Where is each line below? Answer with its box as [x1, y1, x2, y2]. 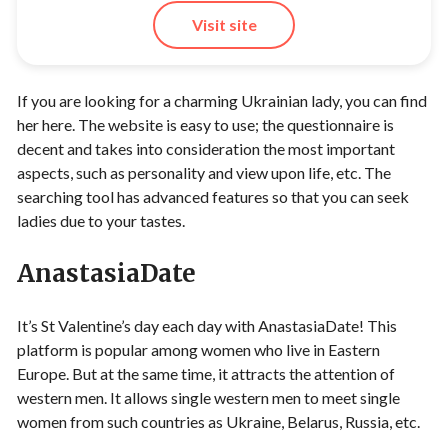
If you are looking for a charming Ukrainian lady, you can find [17, 91, 427, 111]
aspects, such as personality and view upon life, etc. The [17, 163, 391, 183]
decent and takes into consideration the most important [17, 139, 395, 159]
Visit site [191, 15, 257, 35]
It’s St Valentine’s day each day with [17, 316, 258, 336]
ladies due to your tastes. [17, 211, 185, 231]
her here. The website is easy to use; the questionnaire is [17, 115, 394, 135]
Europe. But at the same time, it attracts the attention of [17, 364, 395, 384]
